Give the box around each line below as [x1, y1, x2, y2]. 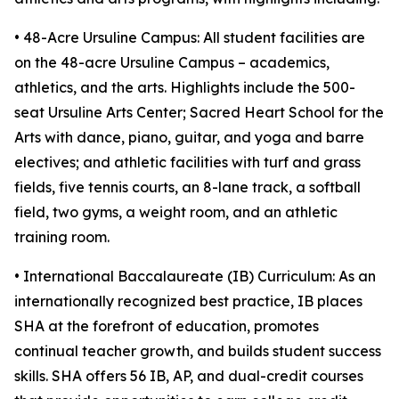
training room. [14, 228, 110, 247]
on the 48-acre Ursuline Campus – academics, [14, 53, 330, 72]
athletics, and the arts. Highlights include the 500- [14, 78, 355, 97]
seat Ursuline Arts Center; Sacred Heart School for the [14, 103, 384, 122]
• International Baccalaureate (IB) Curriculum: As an [14, 267, 376, 286]
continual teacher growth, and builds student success [14, 342, 381, 361]
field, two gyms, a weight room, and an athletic [14, 203, 338, 222]
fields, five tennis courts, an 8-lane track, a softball [14, 178, 361, 197]
